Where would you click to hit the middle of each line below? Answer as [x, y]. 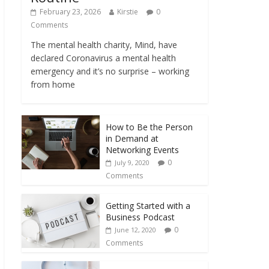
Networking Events [142, 150]
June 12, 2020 [135, 229]
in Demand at [132, 138]
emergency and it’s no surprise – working [110, 71]
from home [53, 84]
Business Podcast [140, 217]
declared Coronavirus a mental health [103, 58]
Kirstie [128, 11]
